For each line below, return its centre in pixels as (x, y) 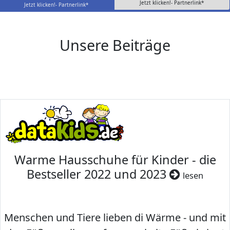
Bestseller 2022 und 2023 (98, 174)
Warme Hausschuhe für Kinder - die (115, 160)
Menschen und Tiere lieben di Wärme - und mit (115, 218)
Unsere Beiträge (115, 45)
